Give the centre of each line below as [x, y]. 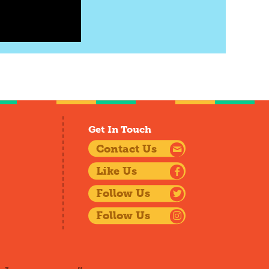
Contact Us [127, 149]
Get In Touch [119, 130]
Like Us [117, 171]
